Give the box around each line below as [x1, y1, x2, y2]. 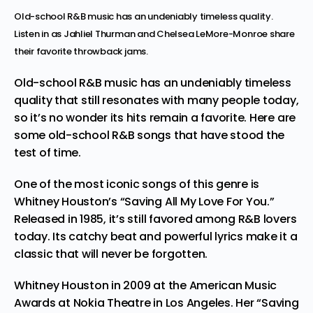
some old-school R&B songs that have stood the [14, 126, 285, 143]
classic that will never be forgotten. [14, 245, 208, 262]
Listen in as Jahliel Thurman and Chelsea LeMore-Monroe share [14, 27, 295, 41]
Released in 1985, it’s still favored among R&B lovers [14, 210, 297, 227]
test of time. [14, 144, 81, 161]
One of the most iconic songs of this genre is [14, 175, 260, 192]
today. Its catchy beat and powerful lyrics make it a [14, 228, 298, 245]
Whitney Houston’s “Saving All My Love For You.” [14, 193, 275, 210]
